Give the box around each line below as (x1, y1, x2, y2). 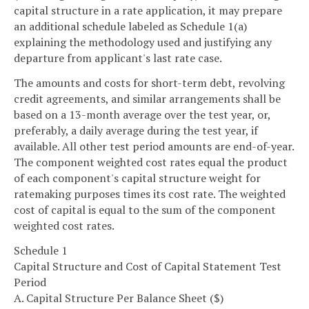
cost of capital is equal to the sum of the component (14, 201, 276, 217)
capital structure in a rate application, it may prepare (14, 3, 282, 19)
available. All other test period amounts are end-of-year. (14, 138, 294, 154)
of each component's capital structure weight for (14, 170, 261, 186)
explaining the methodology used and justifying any (14, 34, 272, 50)
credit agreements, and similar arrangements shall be (14, 90, 281, 106)
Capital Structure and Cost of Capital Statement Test (14, 258, 281, 274)
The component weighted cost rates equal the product (14, 154, 288, 170)
